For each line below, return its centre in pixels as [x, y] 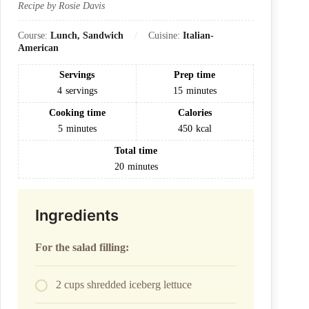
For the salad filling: [82, 248]
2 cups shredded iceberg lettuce [124, 285]
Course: [34, 36]
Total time [136, 151]
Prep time [195, 75]
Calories [195, 113]
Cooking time [77, 113]
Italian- [198, 36]
